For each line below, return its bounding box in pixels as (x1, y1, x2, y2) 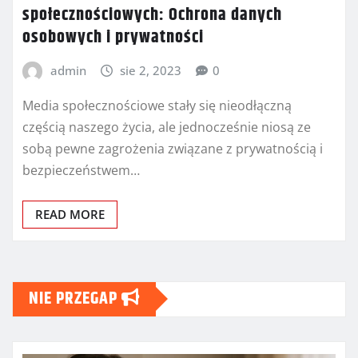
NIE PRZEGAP (29, 284, 121, 312)
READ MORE (35, 205, 105, 222)
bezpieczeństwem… (22, 161, 140, 179)
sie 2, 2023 (120, 62, 182, 79)
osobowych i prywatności (22, 24, 204, 52)
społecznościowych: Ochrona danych (22, 2, 282, 30)
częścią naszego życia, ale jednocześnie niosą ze (22, 117, 311, 136)
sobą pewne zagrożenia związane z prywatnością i (22, 139, 323, 157)
